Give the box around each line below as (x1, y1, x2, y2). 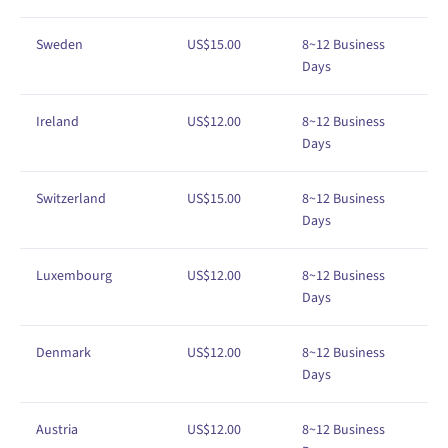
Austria (36, 419, 78, 440)
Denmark (36, 342, 91, 363)
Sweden (36, 34, 83, 55)
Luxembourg (36, 265, 112, 286)
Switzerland (36, 188, 106, 209)
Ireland (36, 111, 79, 132)
